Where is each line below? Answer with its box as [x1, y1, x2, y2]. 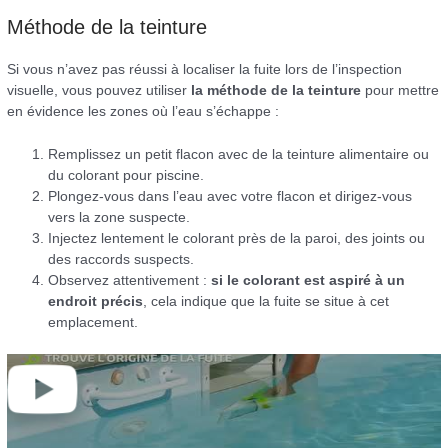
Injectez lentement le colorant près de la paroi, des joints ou [48, 231, 426, 247]
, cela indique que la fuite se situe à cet [143, 294, 390, 310]
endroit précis [48, 294, 144, 310]
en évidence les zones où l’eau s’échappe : [7, 104, 280, 120]
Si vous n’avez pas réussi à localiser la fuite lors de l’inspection [7, 62, 403, 78]
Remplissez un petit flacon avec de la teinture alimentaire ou [48, 147, 430, 163]
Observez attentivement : [48, 273, 212, 289]
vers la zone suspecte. [48, 210, 191, 226]
